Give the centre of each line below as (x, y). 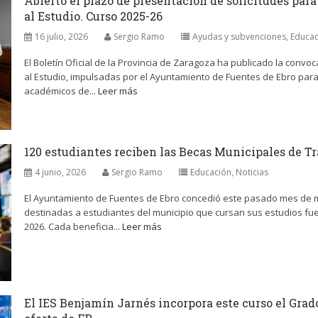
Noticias (252, 172)
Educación (211, 172)
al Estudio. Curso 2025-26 (93, 16)
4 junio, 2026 (60, 172)
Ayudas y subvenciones (239, 37)
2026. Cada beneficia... (73, 226)
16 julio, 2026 (61, 37)
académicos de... (61, 91)
